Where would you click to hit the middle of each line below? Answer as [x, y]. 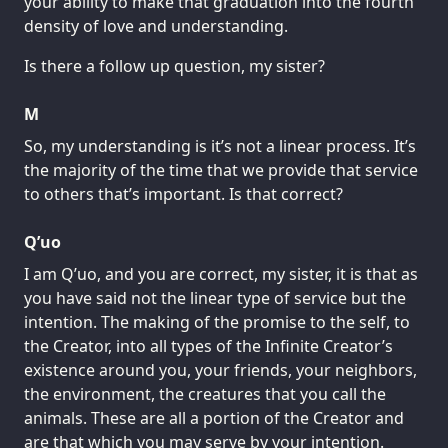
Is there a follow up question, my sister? [174, 65]
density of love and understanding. [156, 25]
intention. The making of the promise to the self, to [217, 321]
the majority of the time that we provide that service [221, 169]
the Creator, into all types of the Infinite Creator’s [208, 345]
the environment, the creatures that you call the [205, 393]
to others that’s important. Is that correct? [183, 193]
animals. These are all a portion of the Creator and [214, 417]
